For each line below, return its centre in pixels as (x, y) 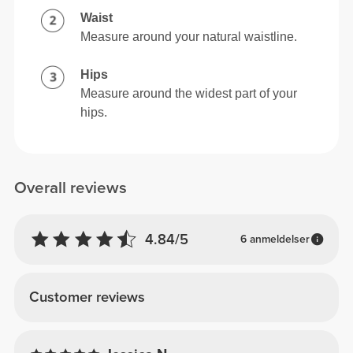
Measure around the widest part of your (189, 94)
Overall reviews (71, 188)
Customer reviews (87, 297)
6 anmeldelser (275, 240)
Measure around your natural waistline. (189, 37)
